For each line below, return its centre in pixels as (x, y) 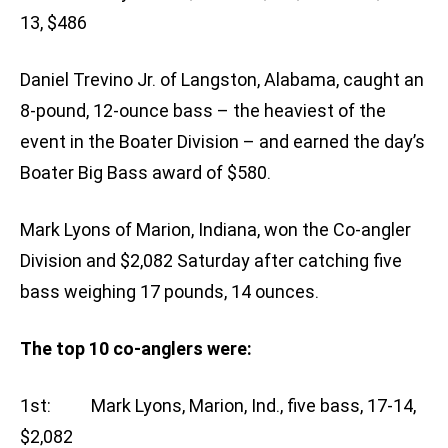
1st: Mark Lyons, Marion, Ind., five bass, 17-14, (218, 406)
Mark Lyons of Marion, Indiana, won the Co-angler (215, 230)
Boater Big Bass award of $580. (145, 173)
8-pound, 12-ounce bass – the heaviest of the (203, 111)
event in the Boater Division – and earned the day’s (222, 142)
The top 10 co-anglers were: (136, 349)
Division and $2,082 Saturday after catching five (211, 261)
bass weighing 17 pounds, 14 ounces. (169, 292)
